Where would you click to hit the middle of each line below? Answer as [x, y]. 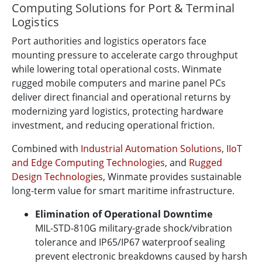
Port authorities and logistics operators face [109, 41]
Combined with [46, 148]
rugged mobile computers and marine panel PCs [119, 83]
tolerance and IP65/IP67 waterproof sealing [130, 242]
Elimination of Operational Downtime [124, 214]
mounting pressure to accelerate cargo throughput [125, 55]
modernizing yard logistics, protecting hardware [118, 111]
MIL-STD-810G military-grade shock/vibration [134, 228]
